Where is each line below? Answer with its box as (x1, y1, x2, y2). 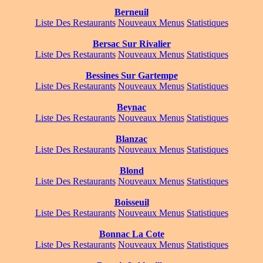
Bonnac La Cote (99, 229, 164, 240)
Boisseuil (114, 197, 149, 208)
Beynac (117, 102, 146, 113)
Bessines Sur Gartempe (85, 70, 178, 81)
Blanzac (116, 134, 147, 144)
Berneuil (114, 7, 149, 18)
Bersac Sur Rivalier (92, 39, 171, 49)
